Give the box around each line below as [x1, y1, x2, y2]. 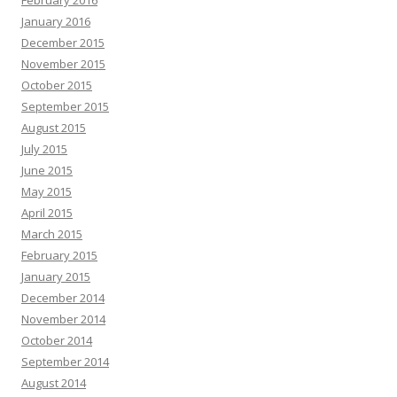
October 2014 [21, 331, 92, 348]
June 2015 [21, 161, 73, 178]
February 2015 [21, 246, 97, 263]
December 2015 [21, 34, 105, 51]
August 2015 [21, 119, 86, 136]
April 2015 [21, 204, 73, 221]
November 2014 [21, 310, 105, 327]
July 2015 [21, 140, 67, 157]
